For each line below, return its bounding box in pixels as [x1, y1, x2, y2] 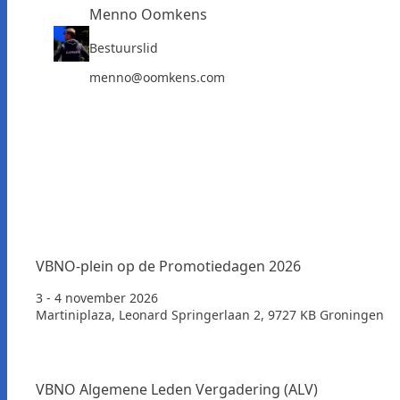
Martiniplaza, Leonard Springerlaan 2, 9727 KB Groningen [36, 305, 384, 323]
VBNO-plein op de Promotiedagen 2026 [36, 255, 301, 276]
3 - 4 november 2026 [36, 288, 158, 306]
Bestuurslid [89, 38, 158, 56]
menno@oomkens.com [89, 68, 225, 86]
